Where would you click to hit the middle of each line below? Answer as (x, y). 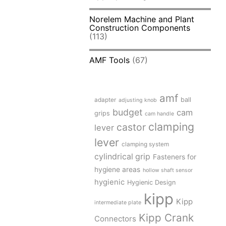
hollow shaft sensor (168, 171)
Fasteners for (175, 157)
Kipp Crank (166, 218)
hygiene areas (118, 170)
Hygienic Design (152, 183)
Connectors (116, 219)
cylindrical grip (123, 157)
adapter (105, 100)
